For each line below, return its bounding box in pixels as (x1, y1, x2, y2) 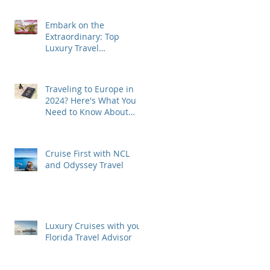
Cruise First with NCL (45, 148, 130, 159)
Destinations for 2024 (45, 54, 131, 65)
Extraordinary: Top (45, 31, 119, 42)
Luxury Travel (45, 42, 99, 54)
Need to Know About (45, 106, 128, 118)
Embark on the (45, 19, 104, 31)
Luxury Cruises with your (45, 220, 145, 231)
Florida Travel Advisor (45, 231, 132, 243)
